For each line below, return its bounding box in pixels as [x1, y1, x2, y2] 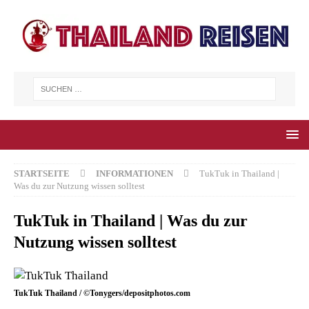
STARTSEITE [14, 168, 70, 179]
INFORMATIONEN [96, 168, 173, 179]
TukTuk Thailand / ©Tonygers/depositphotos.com [14, 288, 190, 298]
